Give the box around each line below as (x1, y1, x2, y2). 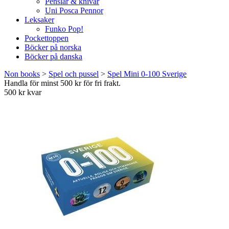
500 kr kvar (4, 88, 41, 97)
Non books (4, 70, 40, 78)
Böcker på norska (25, 43, 81, 52)
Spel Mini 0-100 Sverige (107, 70, 187, 78)
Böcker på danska (25, 52, 82, 61)
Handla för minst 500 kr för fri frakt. (4, 79, 121, 87)
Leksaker (25, 15, 54, 24)
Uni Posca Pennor (45, 6, 103, 15)
